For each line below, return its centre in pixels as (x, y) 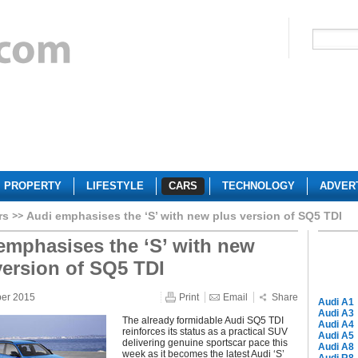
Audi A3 (336, 313)
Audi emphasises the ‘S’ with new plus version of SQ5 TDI (184, 216)
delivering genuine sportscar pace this (205, 343)
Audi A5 (336, 336)
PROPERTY (33, 186)
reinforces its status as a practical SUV (205, 332)
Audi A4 (336, 324)
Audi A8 (336, 347)
